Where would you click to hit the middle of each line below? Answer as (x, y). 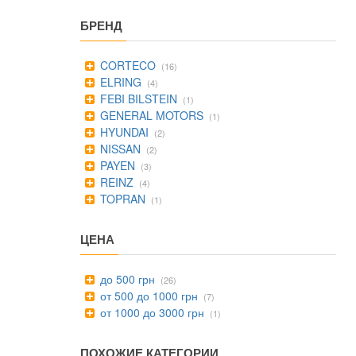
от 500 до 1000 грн (147, 296)
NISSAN (119, 149)
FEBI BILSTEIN (137, 99)
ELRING (119, 82)
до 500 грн (126, 279)
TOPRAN (121, 199)
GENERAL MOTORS (150, 115)
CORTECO (126, 65)
